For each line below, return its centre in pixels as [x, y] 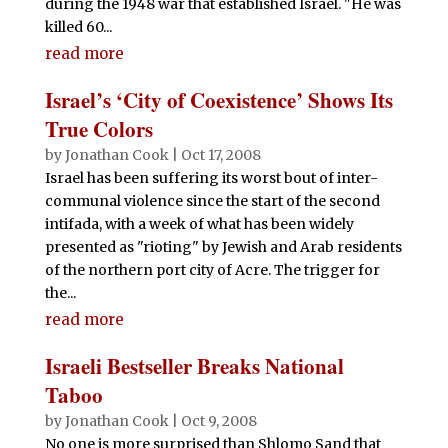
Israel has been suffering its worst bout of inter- [211, 178]
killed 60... [78, 27]
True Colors [98, 129]
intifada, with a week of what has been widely [199, 224]
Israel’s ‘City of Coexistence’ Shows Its [218, 100]
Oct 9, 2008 [218, 421]
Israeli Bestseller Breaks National [194, 366]
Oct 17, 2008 [220, 155]
